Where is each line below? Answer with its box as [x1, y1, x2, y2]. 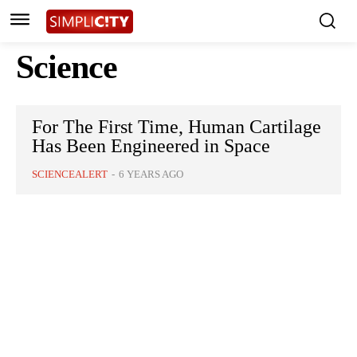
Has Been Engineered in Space [32, 135, 270, 157]
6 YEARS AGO [119, 168, 183, 181]
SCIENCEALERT [32, 168, 108, 181]
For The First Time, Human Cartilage [32, 116, 321, 138]
